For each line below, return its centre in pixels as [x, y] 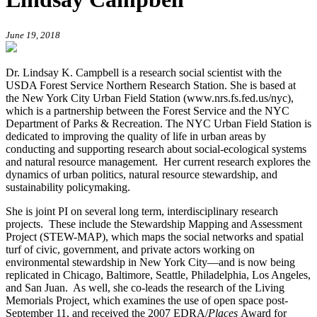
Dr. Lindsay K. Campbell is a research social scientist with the [144, 72]
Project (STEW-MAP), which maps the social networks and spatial [155, 236]
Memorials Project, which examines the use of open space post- [147, 300]
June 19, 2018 [33, 35]
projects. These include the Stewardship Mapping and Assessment [154, 224]
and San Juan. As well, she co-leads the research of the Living [145, 287]
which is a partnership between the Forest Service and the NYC [148, 110]
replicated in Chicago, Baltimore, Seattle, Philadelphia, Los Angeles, [158, 275]
